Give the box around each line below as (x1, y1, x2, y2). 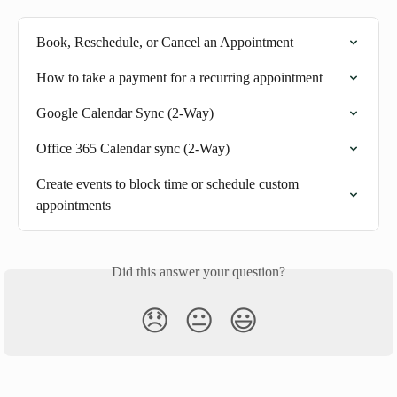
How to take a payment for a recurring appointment (36, 69, 323, 85)
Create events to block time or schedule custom (36, 175, 302, 191)
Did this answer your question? (112, 263, 285, 279)
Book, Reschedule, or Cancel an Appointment (36, 34, 293, 50)
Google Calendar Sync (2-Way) (36, 105, 214, 121)
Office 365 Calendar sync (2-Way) (36, 140, 230, 156)
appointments (36, 197, 111, 213)
